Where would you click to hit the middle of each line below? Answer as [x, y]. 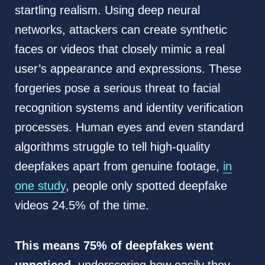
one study [40, 186]
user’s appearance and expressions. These [128, 69]
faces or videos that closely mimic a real [119, 49]
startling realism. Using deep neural [107, 10]
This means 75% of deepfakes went [114, 246]
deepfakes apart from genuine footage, [119, 167]
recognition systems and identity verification [129, 108]
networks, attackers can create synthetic [121, 30]
